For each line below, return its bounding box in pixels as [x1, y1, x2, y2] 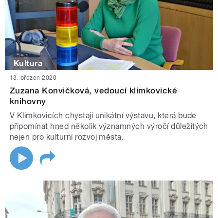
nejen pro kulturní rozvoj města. [10, 132, 124, 142]
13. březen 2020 [10, 74, 57, 82]
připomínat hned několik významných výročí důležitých [10, 122, 208, 131]
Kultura [14, 59, 43, 69]
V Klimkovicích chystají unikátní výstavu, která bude [10, 111, 197, 121]
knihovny [10, 96, 46, 107]
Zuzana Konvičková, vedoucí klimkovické [10, 86, 178, 96]
